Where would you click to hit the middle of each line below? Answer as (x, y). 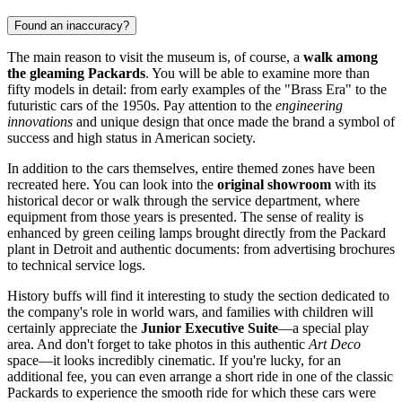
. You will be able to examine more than (258, 73)
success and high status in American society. (131, 137)
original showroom (274, 184)
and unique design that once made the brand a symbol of (234, 121)
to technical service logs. (76, 265)
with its (354, 184)
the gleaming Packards (76, 73)
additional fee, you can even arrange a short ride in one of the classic (200, 376)
